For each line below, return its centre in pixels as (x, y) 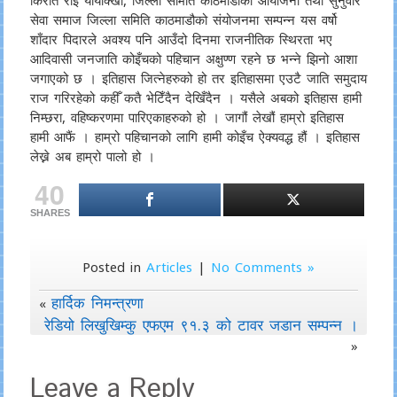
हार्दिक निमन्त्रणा (97, 303)
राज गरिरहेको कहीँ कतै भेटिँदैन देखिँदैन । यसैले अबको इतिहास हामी (195, 97)
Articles (169, 267)
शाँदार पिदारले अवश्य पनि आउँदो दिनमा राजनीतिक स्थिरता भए (181, 39)
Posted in (114, 267)
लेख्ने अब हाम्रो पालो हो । (92, 156)
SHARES (50, 213)
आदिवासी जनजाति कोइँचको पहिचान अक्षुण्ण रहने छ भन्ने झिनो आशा (193, 58)
